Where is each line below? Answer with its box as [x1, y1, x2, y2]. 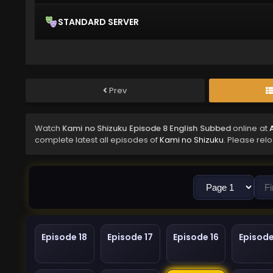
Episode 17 [107, 231, 154, 244]
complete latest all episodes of [35, 134, 160, 146]
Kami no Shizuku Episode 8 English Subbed [62, 122, 231, 135]
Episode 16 [172, 231, 219, 244]
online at [230, 122, 270, 135]
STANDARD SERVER [58, 15, 139, 28]
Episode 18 [41, 231, 88, 244]
